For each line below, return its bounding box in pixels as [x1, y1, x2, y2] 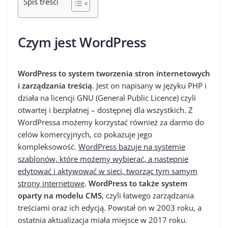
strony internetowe [18, 178, 84, 188]
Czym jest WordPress [18, 33, 147, 51]
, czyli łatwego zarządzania [102, 190, 194, 201]
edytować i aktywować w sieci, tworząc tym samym [18, 166, 197, 176]
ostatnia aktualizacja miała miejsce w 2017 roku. [18, 215, 187, 225]
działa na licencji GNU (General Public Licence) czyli [18, 93, 196, 103]
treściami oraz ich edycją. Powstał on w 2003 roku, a [18, 203, 202, 213]
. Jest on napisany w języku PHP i [92, 80, 207, 91]
